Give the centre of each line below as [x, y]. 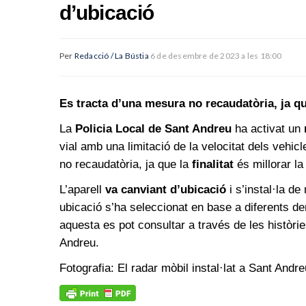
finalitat [213, 164]
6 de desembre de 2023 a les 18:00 [216, 55]
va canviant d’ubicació [166, 189]
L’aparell [82, 189]
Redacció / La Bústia [111, 55]
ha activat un [268, 128]
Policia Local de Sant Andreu [153, 128]
